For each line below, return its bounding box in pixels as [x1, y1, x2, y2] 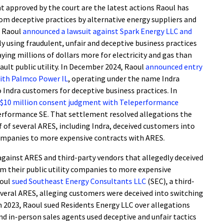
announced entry [146, 62, 202, 72]
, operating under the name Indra [68, 74, 180, 83]
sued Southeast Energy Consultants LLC [12, 176, 146, 186]
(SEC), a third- [146, 176, 194, 186]
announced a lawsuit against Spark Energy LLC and [23, 26, 192, 36]
